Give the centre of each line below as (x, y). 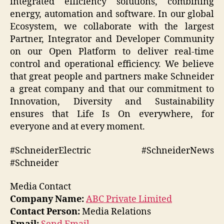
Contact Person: (45, 212)
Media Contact (40, 187)
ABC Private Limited (129, 199)
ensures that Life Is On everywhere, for (112, 114)
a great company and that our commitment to (112, 89)
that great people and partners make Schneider (112, 77)
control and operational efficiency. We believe (112, 64)
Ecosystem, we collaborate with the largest (112, 27)
